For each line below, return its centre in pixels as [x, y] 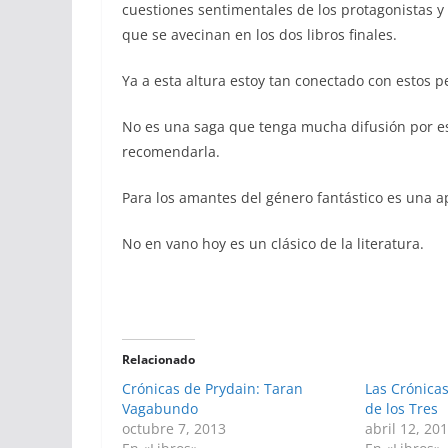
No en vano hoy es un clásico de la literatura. [273, 243]
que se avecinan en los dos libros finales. [259, 34]
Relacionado [158, 359]
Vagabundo [160, 408]
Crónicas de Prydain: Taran [212, 388]
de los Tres [402, 408]
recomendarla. [171, 151]
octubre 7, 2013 [174, 428]
